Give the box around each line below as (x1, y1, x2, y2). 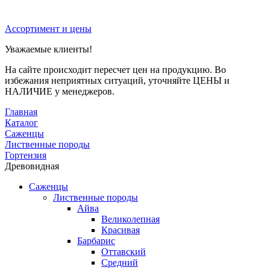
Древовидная (5, 160, 59, 171)
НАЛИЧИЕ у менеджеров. (5, 86, 115, 96)
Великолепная (101, 213, 160, 224)
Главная (5, 106, 37, 117)
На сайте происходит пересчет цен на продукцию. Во (5, 64, 226, 75)
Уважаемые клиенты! (5, 43, 92, 54)
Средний (101, 257, 138, 268)
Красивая (101, 224, 140, 235)
